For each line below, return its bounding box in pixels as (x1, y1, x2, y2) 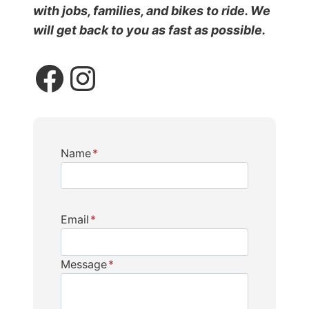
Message (61, 257, 107, 272)
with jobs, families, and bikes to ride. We (33, 3, 270, 18)
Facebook (32, 57, 50, 97)
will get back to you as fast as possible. (33, 22, 266, 37)
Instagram (66, 57, 94, 97)
